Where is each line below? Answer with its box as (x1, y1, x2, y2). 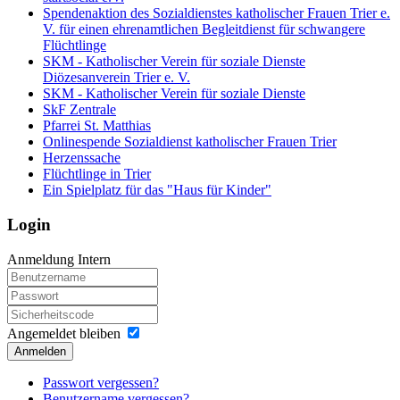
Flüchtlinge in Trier (43, 166, 151, 182)
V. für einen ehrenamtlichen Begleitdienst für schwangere (43, 21, 365, 37)
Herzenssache (43, 150, 121, 166)
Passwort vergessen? (43, 374, 159, 390)
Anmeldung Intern (7, 251, 111, 267)
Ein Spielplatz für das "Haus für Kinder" (43, 182, 271, 198)
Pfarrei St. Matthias (43, 118, 151, 134)
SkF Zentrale (43, 102, 116, 118)
